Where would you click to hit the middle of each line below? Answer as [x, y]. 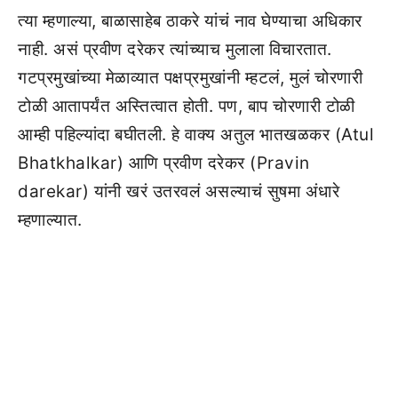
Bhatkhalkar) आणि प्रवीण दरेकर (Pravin [164, 163]
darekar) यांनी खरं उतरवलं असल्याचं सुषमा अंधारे [179, 191]
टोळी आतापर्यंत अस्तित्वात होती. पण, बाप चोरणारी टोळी [187, 106]
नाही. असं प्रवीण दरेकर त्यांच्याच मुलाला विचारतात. [175, 49]
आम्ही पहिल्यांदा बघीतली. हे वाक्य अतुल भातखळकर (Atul [196, 135]
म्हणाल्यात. [50, 220]
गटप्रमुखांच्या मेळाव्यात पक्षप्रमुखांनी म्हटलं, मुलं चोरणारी [190, 78]
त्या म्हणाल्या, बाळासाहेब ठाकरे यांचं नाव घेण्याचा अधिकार [190, 21]
